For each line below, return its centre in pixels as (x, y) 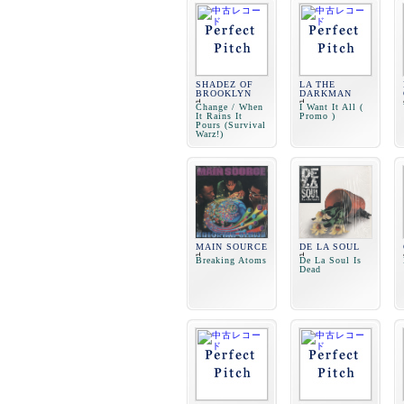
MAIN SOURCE (232, 247)
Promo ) (317, 116)
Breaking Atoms (231, 260)
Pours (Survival (231, 125)
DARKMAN (326, 93)
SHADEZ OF (225, 84)
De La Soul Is (331, 260)
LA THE (317, 84)
